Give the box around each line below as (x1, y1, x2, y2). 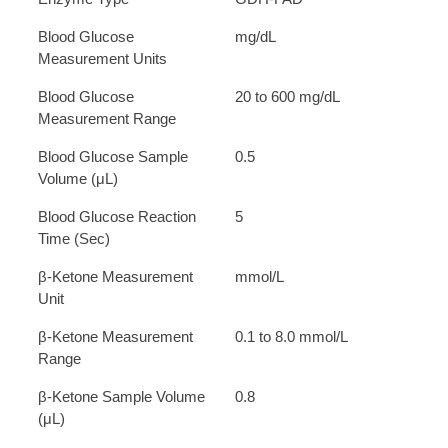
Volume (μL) (38, 170, 118, 188)
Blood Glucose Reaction (38, 208, 196, 226)
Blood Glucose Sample (38, 148, 188, 166)
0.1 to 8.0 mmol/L (235, 328, 348, 346)
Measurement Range (38, 110, 176, 128)
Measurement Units (38, 50, 167, 68)
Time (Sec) (38, 230, 110, 248)
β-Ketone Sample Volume (38, 388, 205, 406)
